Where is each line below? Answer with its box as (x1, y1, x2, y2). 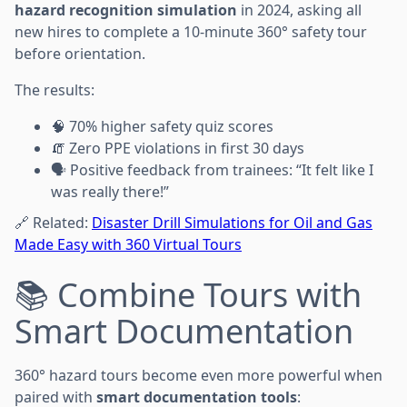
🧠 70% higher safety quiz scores (51, 115, 273, 136)
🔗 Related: (15, 212, 92, 233)
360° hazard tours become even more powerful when (15, 364, 382, 385)
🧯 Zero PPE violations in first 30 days (51, 137, 304, 158)
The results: (15, 79, 94, 100)
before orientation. (15, 43, 145, 64)
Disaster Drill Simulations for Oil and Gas (92, 212, 372, 233)
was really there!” (51, 181, 169, 202)
